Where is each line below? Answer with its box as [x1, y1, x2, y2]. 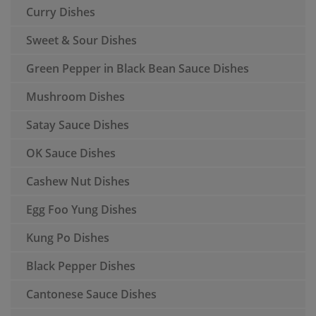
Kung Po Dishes [26, 230, 109, 245]
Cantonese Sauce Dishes [26, 286, 157, 302]
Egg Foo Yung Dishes [26, 202, 137, 217]
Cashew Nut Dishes [26, 174, 130, 189]
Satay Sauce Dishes [26, 117, 129, 133]
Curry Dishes [26, 4, 95, 20]
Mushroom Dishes [26, 89, 125, 104]
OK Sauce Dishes [26, 145, 116, 161]
